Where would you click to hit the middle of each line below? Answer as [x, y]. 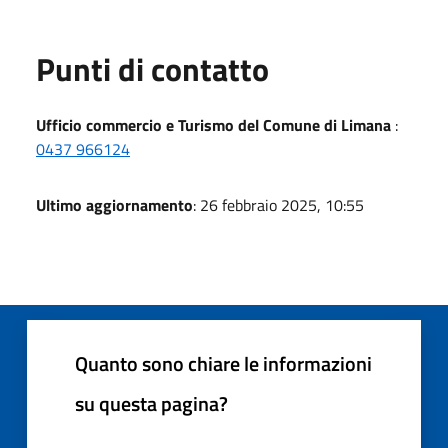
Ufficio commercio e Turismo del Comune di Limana [213, 124]
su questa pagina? [151, 403]
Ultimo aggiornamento [114, 204]
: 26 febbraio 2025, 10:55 [278, 204]
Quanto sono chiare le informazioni [223, 363]
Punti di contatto [152, 68]
